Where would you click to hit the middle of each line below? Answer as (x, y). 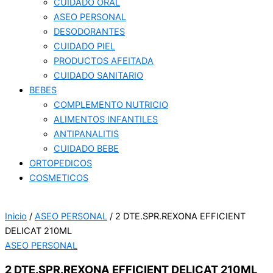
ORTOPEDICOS (61, 164)
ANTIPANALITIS (86, 134)
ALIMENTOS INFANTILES (106, 120)
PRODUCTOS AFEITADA (104, 61)
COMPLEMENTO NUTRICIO (111, 105)
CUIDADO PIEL (84, 47)
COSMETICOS (59, 178)
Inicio (16, 216)
